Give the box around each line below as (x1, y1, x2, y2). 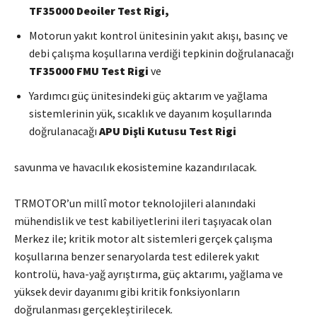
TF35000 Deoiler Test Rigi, (29, 3, 169, 18)
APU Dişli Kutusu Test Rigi (99, 123, 236, 138)
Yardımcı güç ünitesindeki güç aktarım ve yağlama (29, 88, 267, 103)
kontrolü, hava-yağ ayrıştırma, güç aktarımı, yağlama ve (14, 266, 283, 281)
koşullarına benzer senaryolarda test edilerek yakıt (14, 248, 260, 263)
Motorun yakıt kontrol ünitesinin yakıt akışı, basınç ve (29, 28, 288, 42)
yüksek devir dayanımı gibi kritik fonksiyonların (14, 284, 240, 299)
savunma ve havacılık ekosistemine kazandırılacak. (14, 159, 257, 174)
